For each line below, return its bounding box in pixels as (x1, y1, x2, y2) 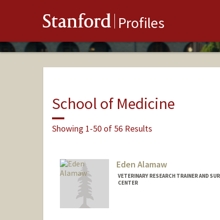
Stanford (43, 13, 111, 34)
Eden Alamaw (116, 159, 167, 170)
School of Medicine (52, 93, 175, 113)
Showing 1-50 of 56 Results (52, 122, 152, 134)
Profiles (118, 13, 165, 32)
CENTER (117, 179, 138, 187)
